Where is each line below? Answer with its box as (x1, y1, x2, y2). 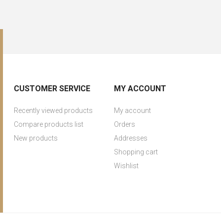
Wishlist (113, 162, 139, 170)
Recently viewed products (14, 107, 93, 114)
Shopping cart (113, 148, 158, 156)
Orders (113, 120, 135, 128)
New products (14, 134, 58, 142)
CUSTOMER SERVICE (14, 84, 91, 93)
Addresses (113, 134, 147, 142)
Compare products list (14, 120, 84, 128)
